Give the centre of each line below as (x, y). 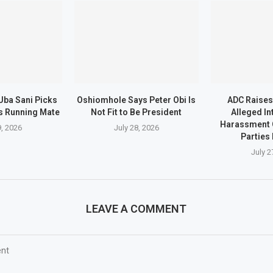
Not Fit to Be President (136, 112)
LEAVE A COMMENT (136, 209)
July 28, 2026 (136, 128)
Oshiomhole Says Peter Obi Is (136, 100)
